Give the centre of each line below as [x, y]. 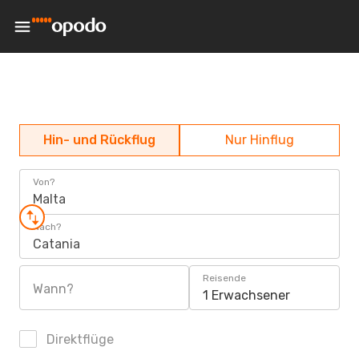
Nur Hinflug [260, 140]
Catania [56, 244]
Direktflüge [79, 339]
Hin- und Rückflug [99, 140]
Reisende [224, 278]
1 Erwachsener [246, 295]
